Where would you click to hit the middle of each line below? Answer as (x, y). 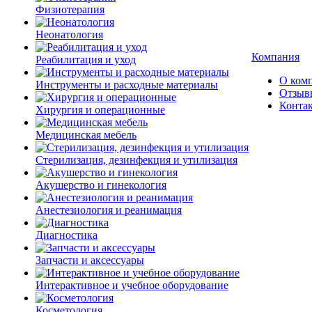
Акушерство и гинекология (101, 185)
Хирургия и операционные (100, 110)
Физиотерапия (70, 9)
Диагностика (67, 235)
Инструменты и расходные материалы (127, 85)
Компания (275, 57)
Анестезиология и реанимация (109, 210)
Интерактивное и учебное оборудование (132, 285)
